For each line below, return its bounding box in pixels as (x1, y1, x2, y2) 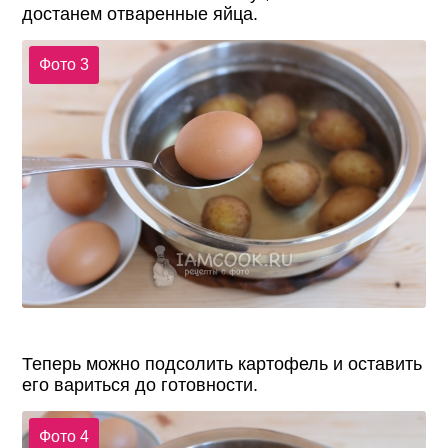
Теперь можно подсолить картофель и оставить (22, 354, 423, 375)
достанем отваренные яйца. (22, 3, 259, 24)
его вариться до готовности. (22, 375, 259, 396)
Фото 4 (38, 427, 89, 445)
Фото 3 (38, 56, 89, 74)
